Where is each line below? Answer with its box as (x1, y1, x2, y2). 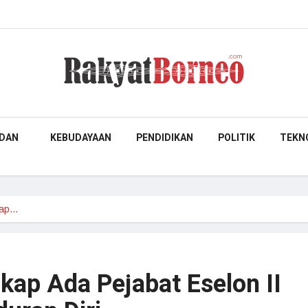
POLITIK (218, 131, 255, 145)
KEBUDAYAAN (50, 131, 111, 145)
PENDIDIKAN (136, 131, 193, 145)
